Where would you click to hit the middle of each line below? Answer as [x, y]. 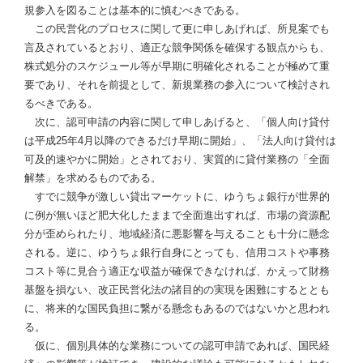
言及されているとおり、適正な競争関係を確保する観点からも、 [177, 48]
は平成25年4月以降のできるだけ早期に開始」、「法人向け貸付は [180, 141]
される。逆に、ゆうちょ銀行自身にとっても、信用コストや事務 [177, 253]
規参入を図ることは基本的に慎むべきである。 [135, 11]
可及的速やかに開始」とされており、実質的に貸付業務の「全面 [177, 160]
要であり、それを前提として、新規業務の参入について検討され [177, 85]
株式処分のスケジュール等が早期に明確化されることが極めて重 [177, 66]
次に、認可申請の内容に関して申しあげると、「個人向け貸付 [177, 122]
